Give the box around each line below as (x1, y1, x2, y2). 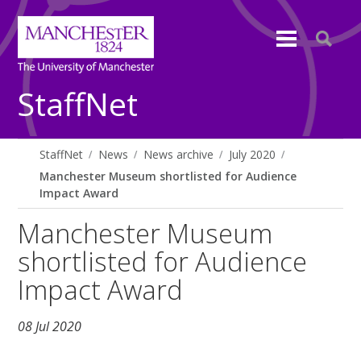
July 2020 (229, 147, 276, 162)
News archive (143, 147, 214, 162)
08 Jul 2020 (18, 317, 82, 336)
